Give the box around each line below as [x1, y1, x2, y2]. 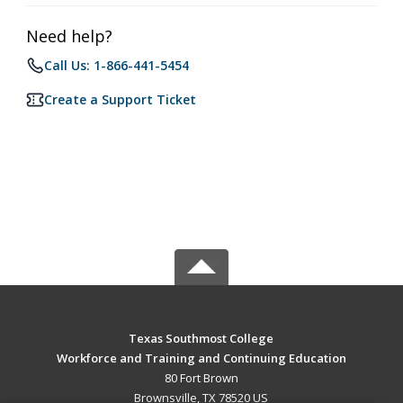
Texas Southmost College [129, 330, 274, 346]
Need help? [26, 25, 112, 47]
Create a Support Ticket [44, 91, 196, 108]
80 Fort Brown [164, 370, 238, 386]
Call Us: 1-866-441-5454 [44, 57, 189, 74]
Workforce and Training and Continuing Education [56, 350, 346, 366]
